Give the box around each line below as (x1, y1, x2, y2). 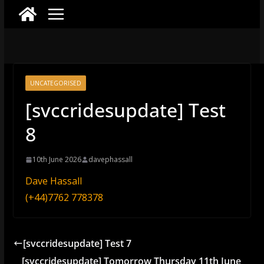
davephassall (88, 154, 133, 164)
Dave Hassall (25, 174, 82, 187)
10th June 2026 (32, 154, 81, 164)
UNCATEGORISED (29, 79, 81, 87)
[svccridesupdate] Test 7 (22, 237, 131, 250)
